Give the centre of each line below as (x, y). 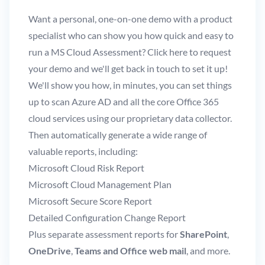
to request (209, 52)
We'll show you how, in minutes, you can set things (130, 85)
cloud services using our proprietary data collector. (130, 118)
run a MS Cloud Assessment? (88, 52)
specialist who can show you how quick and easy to (131, 35)
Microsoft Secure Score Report (90, 201)
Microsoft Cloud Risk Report (86, 168)
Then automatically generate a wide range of (118, 135)
